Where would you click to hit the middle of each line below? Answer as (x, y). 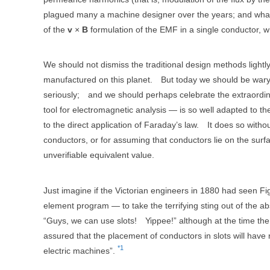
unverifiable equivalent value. (99, 155)
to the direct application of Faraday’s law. (121, 125)
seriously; (61, 95)
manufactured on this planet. (98, 80)
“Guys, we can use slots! (90, 220)
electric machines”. (80, 250)
